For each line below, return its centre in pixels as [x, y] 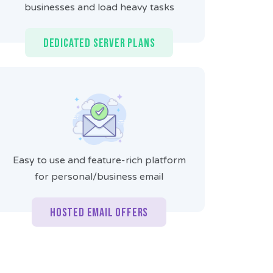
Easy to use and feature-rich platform [99, 161]
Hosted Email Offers [99, 213]
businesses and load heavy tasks [99, 8]
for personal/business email [99, 177]
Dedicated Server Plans [99, 44]
